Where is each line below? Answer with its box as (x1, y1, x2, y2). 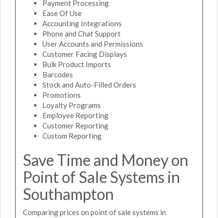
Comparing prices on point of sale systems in (23, 208, 166, 217)
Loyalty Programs (42, 100, 101, 109)
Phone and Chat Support (42, 29, 121, 38)
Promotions (42, 90, 81, 99)
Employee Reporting (42, 110, 109, 120)
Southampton (23, 184, 114, 203)
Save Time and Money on (23, 150, 188, 169)
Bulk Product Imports (42, 59, 111, 69)
